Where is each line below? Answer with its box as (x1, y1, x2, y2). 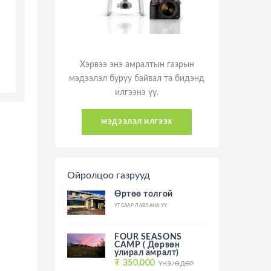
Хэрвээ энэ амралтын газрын (79, 60, 194, 70)
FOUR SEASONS (114, 233, 182, 242)
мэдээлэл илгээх (101, 117, 172, 126)
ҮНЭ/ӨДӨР (158, 261, 194, 267)
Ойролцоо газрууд (67, 171, 150, 181)
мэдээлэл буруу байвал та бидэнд (69, 74, 204, 83)
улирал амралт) (114, 249, 179, 258)
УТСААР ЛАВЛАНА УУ (114, 203, 168, 209)
